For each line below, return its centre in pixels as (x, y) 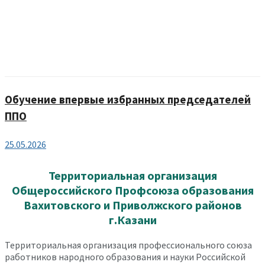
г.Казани (132, 219)
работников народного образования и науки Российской (125, 256)
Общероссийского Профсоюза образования (132, 190)
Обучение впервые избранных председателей (128, 99)
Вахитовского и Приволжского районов (132, 205)
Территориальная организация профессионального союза (128, 245)
